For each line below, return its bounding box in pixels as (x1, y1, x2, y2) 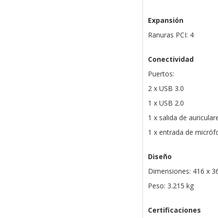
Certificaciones (147, 205, 201, 215)
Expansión (147, 16, 183, 25)
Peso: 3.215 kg (147, 181, 194, 191)
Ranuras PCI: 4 (147, 30, 194, 40)
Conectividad (147, 54, 194, 64)
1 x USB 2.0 (147, 98, 184, 108)
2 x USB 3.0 (147, 84, 184, 93)
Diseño (147, 152, 172, 162)
